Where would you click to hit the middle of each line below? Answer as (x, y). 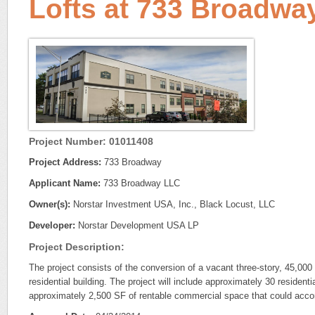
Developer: (52, 226)
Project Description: (77, 247)
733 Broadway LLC (140, 184)
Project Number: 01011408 (91, 142)
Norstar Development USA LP (137, 226)
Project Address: (65, 162)
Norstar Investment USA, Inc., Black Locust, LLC (173, 205)
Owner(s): (50, 205)
